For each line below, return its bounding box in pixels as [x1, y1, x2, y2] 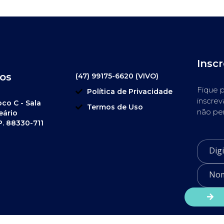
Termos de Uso [86, 102, 143, 111]
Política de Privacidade [86, 86, 172, 96]
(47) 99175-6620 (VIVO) [75, 71, 158, 80]
